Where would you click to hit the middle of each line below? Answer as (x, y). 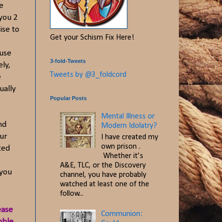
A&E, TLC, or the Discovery (103, 165)
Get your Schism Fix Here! (92, 38)
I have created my (130, 137)
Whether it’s (122, 156)
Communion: (122, 214)
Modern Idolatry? (129, 126)
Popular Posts (68, 98)
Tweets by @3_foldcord (88, 75)
